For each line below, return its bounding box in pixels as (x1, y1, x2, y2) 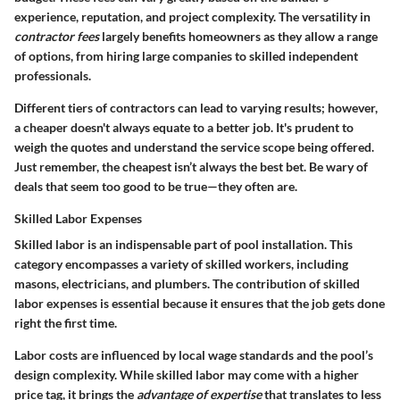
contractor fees (14, 28, 99, 44)
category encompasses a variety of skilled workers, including (14, 255, 348, 271)
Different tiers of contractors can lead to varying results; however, (14, 99, 378, 115)
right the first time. (14, 314, 117, 330)
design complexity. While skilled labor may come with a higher (14, 366, 359, 382)
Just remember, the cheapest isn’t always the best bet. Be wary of (14, 158, 368, 174)
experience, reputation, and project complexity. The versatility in (14, 8, 371, 24)
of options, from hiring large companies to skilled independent (14, 47, 358, 63)
